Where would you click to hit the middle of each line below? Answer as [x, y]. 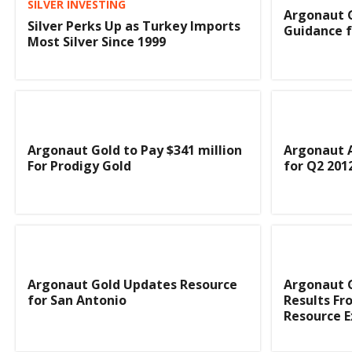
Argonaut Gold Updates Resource [132, 285]
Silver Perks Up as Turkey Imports [134, 26]
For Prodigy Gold [79, 165]
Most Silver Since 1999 [97, 42]
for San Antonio [77, 301]
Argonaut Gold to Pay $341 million [135, 150]
